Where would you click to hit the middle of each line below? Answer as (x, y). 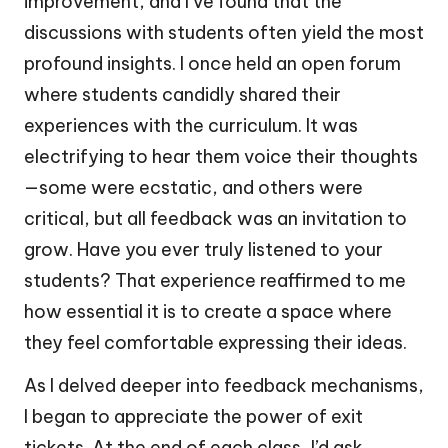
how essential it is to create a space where (208, 311)
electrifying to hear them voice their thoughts (221, 156)
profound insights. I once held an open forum (212, 63)
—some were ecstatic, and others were (193, 187)
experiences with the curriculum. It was (191, 125)
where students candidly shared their (182, 94)
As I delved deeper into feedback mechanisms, (224, 385)
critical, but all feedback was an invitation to (215, 218)
